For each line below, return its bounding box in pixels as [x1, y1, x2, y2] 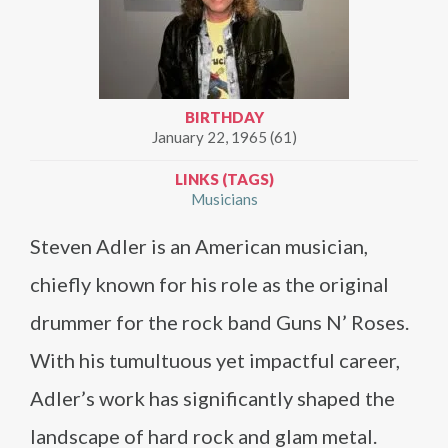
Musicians [190, 190, 258, 208]
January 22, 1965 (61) [151, 128, 297, 146]
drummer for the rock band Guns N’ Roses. [30, 310, 409, 334]
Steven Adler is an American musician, [30, 234, 368, 258]
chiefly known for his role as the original [30, 272, 389, 296]
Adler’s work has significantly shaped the [30, 386, 395, 410]
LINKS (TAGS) [174, 170, 274, 188]
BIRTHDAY [184, 108, 264, 126]
